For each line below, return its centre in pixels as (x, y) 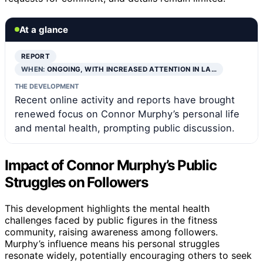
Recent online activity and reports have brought (125, 100)
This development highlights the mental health (107, 208)
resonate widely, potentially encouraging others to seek (128, 255)
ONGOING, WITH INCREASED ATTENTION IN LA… (132, 69)
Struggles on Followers (76, 182)
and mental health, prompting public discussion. (125, 128)
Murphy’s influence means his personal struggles (112, 243)
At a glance (44, 29)
